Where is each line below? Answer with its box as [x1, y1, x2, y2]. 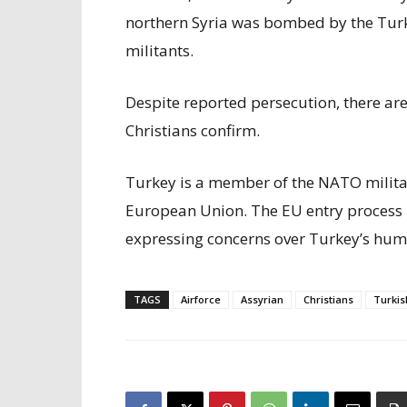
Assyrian [241, 293, 283, 306]
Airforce [181, 293, 221, 306]
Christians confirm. [125, 120, 260, 141]
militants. [125, 40, 194, 61]
